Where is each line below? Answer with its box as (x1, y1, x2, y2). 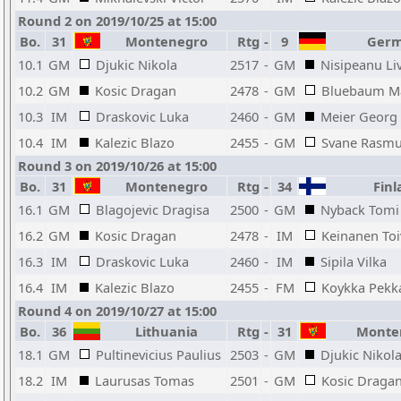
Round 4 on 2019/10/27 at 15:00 (18, 302, 217, 320)
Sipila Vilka (320, 252, 387, 270)
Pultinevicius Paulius (96, 346, 221, 363)
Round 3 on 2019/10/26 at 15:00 (18, 157, 217, 175)
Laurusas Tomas (95, 371, 194, 389)
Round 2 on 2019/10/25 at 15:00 (18, 12, 217, 30)
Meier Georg (320, 107, 397, 125)
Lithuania (128, 322, 198, 340)
